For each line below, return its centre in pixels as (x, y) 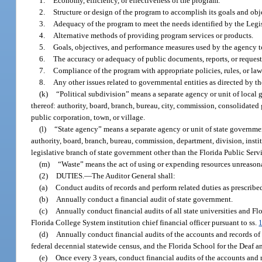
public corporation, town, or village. (88, 117)
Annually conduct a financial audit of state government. (145, 199)
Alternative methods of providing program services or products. (154, 35)
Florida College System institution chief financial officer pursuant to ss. (145, 222)
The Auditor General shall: (134, 175)
